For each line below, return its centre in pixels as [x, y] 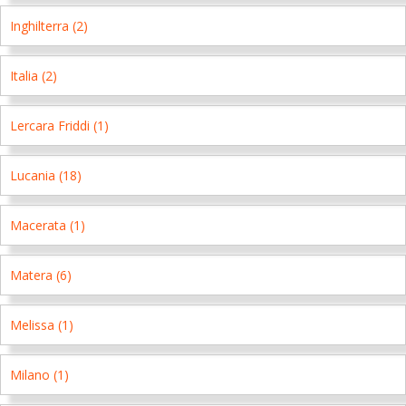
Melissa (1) [42, 325]
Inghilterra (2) [49, 26]
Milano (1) [39, 375]
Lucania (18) [46, 175]
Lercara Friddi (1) [59, 126]
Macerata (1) [48, 225]
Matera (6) [41, 275]
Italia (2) [34, 76]
